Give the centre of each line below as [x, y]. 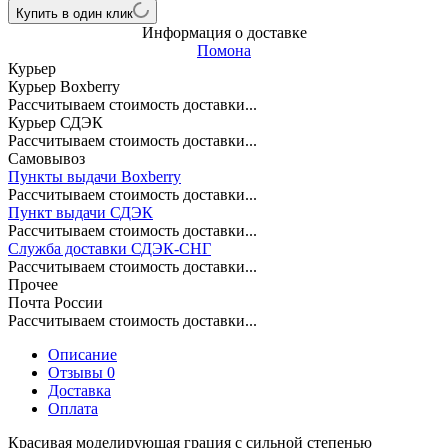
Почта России [55, 303]
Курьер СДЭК [55, 123]
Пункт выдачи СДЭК [80, 213]
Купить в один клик [74, 14]
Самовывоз [46, 159]
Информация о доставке [224, 33]
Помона [224, 51]
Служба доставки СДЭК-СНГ [109, 249]
